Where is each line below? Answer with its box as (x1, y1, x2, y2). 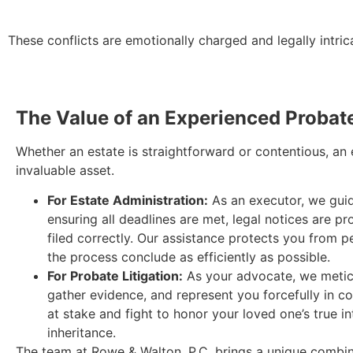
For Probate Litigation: (47, 268, 183, 284)
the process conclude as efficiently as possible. (47, 249, 330, 266)
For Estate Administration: (47, 192, 208, 209)
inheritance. (47, 325, 116, 341)
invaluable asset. (16, 162, 114, 178)
